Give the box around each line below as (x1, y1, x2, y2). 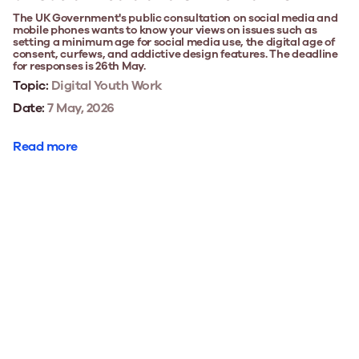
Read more (13, 137, 78, 155)
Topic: (13, 76, 49, 95)
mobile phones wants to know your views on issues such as (13, 22, 317, 38)
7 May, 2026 (44, 99, 115, 117)
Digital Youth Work (48, 76, 163, 95)
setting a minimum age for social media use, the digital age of (13, 34, 335, 50)
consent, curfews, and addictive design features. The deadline (13, 46, 338, 62)
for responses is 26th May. (13, 58, 146, 74)
